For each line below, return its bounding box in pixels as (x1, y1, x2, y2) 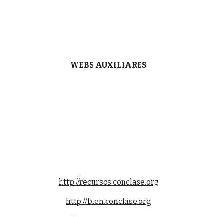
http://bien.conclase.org (66, 196, 151, 206)
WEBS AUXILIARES (70, 61, 147, 70)
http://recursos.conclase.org (58, 177, 159, 186)
